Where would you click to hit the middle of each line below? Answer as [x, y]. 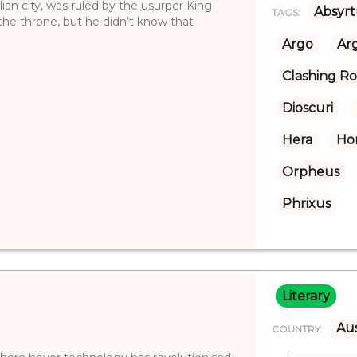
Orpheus [310, 171]
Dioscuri [307, 108]
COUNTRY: [297, 328]
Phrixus [306, 203]
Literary [306, 296]
